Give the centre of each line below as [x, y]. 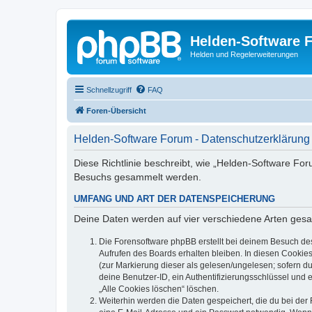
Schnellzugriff [109, 89]
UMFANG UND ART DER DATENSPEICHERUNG [174, 199]
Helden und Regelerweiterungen [244, 54]
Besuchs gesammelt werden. [138, 177]
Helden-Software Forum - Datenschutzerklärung [192, 139]
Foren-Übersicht [116, 110]
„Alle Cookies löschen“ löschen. [159, 289]
